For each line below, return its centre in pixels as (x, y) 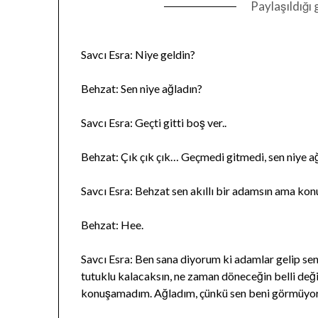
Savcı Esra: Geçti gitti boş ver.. (154, 123)
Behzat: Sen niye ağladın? (142, 89)
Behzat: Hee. (113, 225)
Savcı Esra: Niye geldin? (138, 55)
